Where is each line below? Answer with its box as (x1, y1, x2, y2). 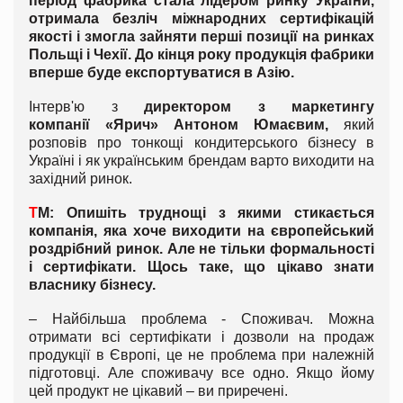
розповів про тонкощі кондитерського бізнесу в (29, 134, 374, 150)
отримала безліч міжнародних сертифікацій (29, 10, 374, 26)
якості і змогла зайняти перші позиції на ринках (29, 28, 374, 44)
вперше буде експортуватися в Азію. (29, 64, 294, 80)
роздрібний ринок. (29, 240, 167, 256)
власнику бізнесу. (29, 276, 156, 292)
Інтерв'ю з (29, 98, 144, 114)
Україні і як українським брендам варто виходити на (29, 152, 374, 168)
